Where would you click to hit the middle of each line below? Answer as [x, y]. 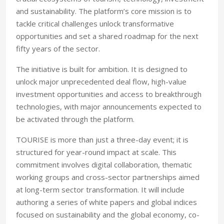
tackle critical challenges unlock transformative [95, 24]
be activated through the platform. [75, 119]
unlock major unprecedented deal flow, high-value [101, 82]
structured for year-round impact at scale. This [96, 152]
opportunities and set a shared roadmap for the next [107, 36]
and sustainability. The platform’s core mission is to [104, 11]
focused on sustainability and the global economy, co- [108, 215]
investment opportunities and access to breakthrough [109, 94]
